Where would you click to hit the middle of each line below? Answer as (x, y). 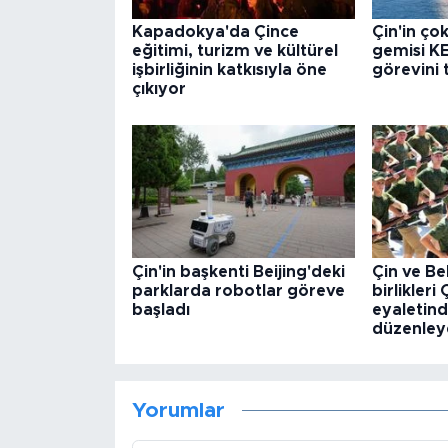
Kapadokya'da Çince (215, 32)
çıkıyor (158, 89)
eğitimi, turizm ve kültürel (234, 51)
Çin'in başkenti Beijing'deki (238, 271)
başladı (160, 309)
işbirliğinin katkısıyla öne (229, 70)
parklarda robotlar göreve (238, 290)
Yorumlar (178, 411)
